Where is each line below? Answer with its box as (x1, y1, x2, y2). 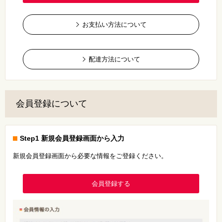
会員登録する (91, 179, 130, 187)
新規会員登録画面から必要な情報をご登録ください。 (13, 152, 167, 160)
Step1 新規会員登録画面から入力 (20, 134, 124, 142)
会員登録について (16, 99, 87, 109)
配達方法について (89, 55, 141, 63)
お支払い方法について (82, 20, 147, 28)
